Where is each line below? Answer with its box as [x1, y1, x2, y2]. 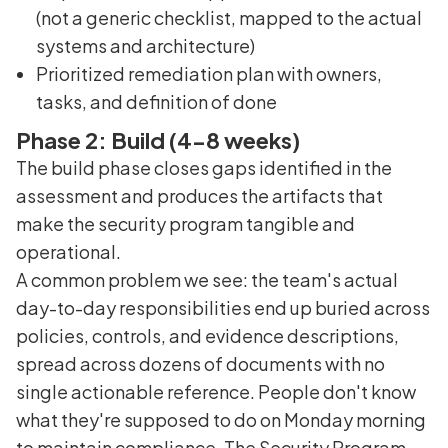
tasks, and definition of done [36, 89, 277, 113]
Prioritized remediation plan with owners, [36, 61, 382, 85]
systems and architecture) [36, 33, 255, 57]
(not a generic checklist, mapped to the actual [36, 5, 422, 29]
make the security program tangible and [16, 211, 355, 235]
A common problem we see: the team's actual [16, 267, 398, 291]
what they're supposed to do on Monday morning [16, 407, 426, 431]
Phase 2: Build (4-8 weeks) [16, 125, 300, 154]
